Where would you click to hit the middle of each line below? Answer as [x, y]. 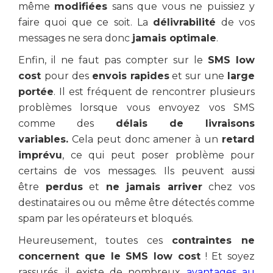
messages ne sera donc [75, 38]
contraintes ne [213, 240]
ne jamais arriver [154, 187]
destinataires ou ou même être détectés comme [136, 203]
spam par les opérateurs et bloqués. [106, 218]
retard [238, 139]
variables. [43, 139]
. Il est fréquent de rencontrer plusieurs [154, 92]
